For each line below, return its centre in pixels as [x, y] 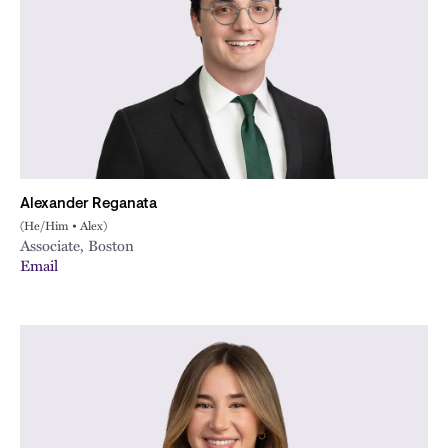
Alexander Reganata [88, 204]
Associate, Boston [77, 245]
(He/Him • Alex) [63, 225]
